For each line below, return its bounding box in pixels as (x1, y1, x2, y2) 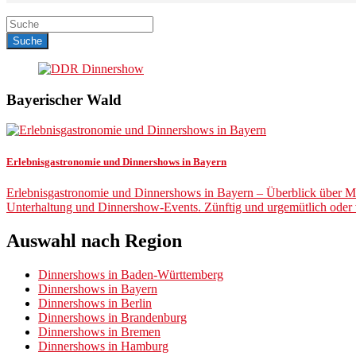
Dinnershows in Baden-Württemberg (38, 267, 223, 281)
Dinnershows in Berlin (38, 296, 152, 310)
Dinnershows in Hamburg (38, 339, 168, 353)
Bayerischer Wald (6, 91, 122, 108)
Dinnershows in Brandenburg (38, 310, 187, 324)
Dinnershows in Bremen (38, 324, 161, 339)
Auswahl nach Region (6, 230, 182, 251)
